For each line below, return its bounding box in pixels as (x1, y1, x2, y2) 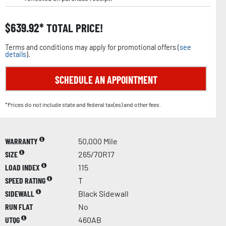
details (5, 49, 26, 59)
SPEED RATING (5, 175, 47, 185)
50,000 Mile (78, 136, 118, 146)
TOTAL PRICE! (44, 20, 103, 35)
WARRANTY (5, 136, 39, 146)
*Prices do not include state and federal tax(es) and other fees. (5, 100, 161, 108)
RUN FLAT (5, 201, 33, 211)
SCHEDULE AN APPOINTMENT (54, 73, 157, 86)
